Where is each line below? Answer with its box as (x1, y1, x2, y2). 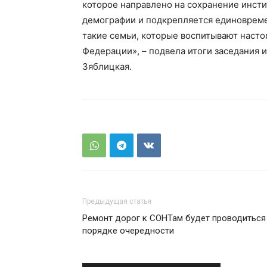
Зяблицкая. (82, 61, 132, 73)
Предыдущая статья (82, 197, 151, 206)
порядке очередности (82, 225, 174, 237)
